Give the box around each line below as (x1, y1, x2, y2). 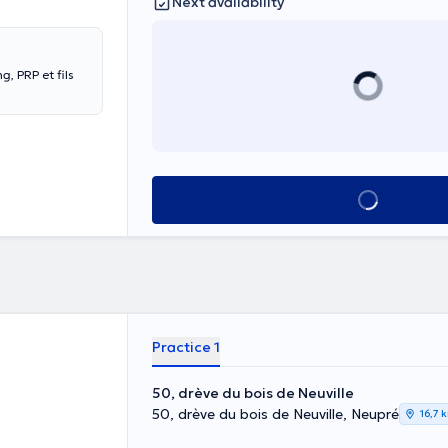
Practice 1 (152, 338, 220, 356)
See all (341, 190, 394, 210)
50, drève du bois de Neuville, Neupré (152, 405, 399, 423)
